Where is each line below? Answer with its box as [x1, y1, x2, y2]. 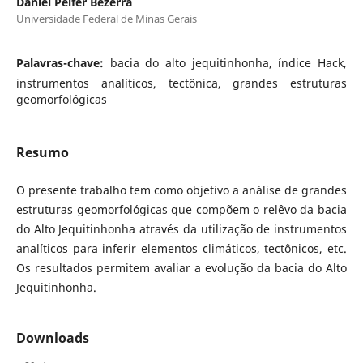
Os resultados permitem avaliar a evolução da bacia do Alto [15, 259, 348, 275]
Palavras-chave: [15, 54, 110, 70]
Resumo [15, 143, 69, 161]
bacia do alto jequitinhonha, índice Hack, [109, 54, 348, 70]
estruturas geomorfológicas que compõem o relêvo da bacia [15, 201, 348, 217]
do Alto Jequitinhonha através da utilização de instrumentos [15, 220, 348, 237]
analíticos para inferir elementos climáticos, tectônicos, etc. [15, 240, 348, 256]
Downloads [15, 329, 89, 347]
